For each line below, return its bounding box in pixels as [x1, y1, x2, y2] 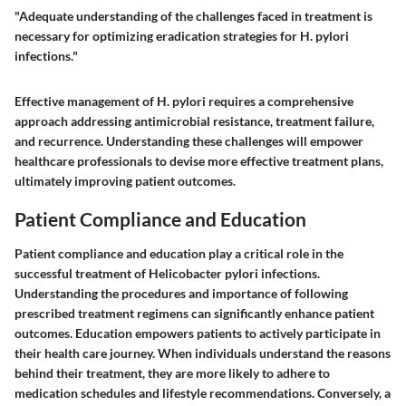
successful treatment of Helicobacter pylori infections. [14, 265, 320, 281]
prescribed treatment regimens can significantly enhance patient [14, 304, 374, 321]
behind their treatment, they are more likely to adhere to [14, 364, 330, 381]
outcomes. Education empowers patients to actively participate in [14, 324, 381, 341]
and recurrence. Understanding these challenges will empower [14, 133, 363, 150]
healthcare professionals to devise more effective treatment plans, [14, 153, 383, 169]
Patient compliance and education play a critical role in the [14, 245, 343, 261]
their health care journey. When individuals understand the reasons [14, 344, 391, 361]
